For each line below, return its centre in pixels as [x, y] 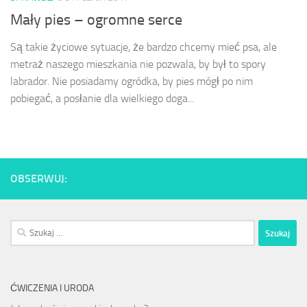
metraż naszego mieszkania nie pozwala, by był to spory [138, 64]
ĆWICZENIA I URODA [52, 288]
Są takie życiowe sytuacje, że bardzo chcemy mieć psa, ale [144, 47]
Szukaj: [24, 228]
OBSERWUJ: [39, 179]
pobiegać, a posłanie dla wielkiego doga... [102, 99]
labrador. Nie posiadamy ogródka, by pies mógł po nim [132, 82]
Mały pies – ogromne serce [96, 20]
